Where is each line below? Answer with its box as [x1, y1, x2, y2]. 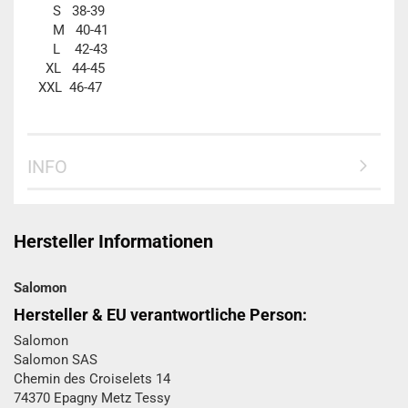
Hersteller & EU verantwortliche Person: [14, 305, 307, 324]
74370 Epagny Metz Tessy [14, 390, 170, 406]
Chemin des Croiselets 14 [14, 371, 170, 387]
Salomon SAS [14, 352, 97, 368]
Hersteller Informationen [14, 230, 213, 252]
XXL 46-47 [27, 79, 102, 96]
